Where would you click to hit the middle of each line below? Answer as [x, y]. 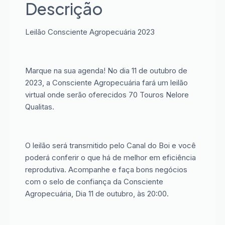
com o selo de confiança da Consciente [94, 181]
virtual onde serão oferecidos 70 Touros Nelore [107, 94]
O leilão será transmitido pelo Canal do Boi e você [110, 145]
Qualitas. [39, 106]
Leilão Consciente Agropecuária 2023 [90, 32]
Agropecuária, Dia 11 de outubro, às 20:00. [97, 193]
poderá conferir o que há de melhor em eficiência [110, 157]
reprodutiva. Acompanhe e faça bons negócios [106, 169]
